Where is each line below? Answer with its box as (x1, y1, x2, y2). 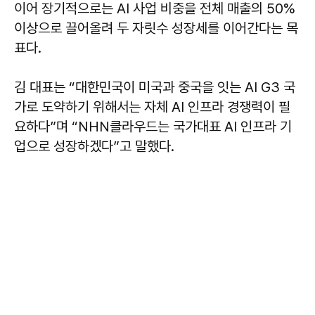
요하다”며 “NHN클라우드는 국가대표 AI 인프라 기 (14, 118, 292, 135)
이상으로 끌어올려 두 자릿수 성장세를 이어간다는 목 (14, 20, 298, 37)
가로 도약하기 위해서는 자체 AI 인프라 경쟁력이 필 (14, 98, 290, 115)
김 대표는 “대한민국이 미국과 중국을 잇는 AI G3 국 (14, 79, 295, 96)
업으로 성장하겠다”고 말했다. (14, 138, 174, 155)
